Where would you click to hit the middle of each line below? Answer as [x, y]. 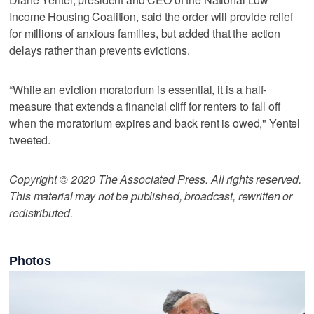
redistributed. [41, 212]
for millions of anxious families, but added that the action [145, 33]
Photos [30, 260]
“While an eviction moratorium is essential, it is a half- [138, 89]
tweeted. [30, 139]
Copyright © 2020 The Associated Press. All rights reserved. [156, 179]
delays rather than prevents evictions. [100, 50]
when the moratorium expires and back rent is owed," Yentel [155, 123]
